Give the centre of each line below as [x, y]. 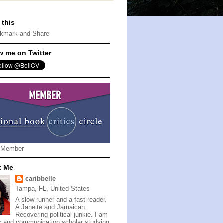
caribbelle [40, 178]
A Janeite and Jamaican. [51, 207]
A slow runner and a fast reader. [61, 199]
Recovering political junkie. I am [61, 214]
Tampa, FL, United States [52, 188]
